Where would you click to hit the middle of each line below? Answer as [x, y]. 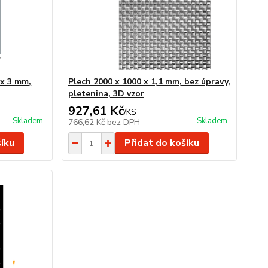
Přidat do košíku [162, 143]
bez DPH [123, 122]
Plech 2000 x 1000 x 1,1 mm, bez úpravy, [149, 82]
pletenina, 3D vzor [106, 94]
